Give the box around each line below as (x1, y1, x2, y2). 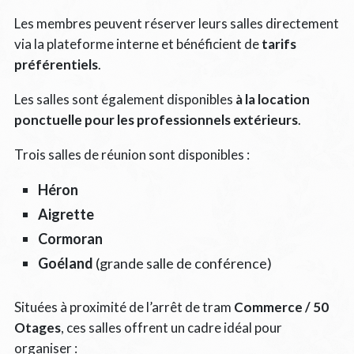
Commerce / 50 (233, 298, 329, 315)
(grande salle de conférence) (92, 254, 272, 272)
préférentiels (13, 55, 98, 73)
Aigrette (37, 205, 94, 223)
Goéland (37, 254, 93, 272)
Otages (13, 318, 61, 336)
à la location (235, 90, 310, 107)
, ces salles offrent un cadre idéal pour (60, 318, 282, 336)
